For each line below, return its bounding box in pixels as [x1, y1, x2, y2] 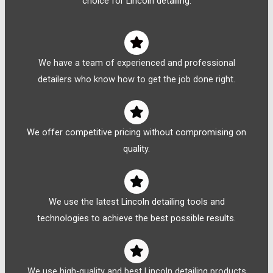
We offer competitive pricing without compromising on [27, 126, 246, 138]
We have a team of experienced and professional [38, 57, 235, 68]
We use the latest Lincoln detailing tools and [48, 196, 225, 207]
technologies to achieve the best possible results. [37, 212, 236, 224]
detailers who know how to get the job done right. [38, 73, 235, 85]
